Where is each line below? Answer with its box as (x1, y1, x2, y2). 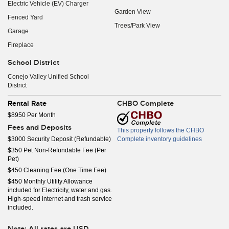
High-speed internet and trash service (8, 195, 112, 202)
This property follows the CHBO (117, 127, 204, 134)
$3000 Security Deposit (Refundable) (8, 135, 111, 143)
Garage (8, 28, 29, 35)
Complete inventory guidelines (117, 135, 202, 143)
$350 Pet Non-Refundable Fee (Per (8, 147, 106, 154)
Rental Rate (8, 99, 47, 108)
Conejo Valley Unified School (8, 73, 89, 80)
